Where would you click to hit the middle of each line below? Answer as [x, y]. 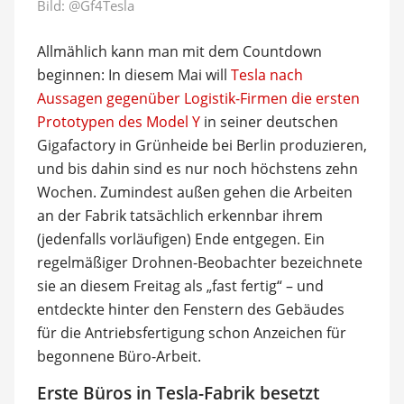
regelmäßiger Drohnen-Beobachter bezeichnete [199, 262]
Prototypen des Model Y [118, 121]
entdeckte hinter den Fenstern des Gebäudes [190, 309]
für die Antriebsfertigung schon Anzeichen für [191, 332]
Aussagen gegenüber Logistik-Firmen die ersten [198, 98]
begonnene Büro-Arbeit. [119, 356]
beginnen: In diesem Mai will [133, 74]
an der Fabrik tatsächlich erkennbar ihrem [179, 215]
